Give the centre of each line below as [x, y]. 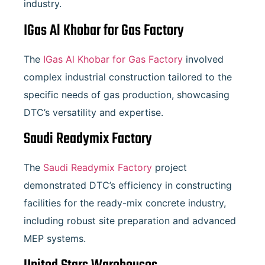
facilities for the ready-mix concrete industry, [125, 203]
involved [203, 59]
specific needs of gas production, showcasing [127, 94]
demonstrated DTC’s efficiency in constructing [128, 185]
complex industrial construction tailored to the [128, 77]
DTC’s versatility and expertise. [93, 112]
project [169, 168]
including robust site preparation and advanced [130, 221]
